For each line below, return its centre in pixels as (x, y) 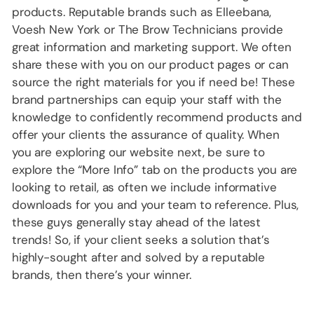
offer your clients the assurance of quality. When (146, 135)
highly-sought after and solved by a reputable (139, 258)
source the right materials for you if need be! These (154, 82)
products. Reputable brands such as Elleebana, (142, 12)
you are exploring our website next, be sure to (139, 152)
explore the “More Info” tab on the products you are (155, 170)
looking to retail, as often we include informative (144, 187)
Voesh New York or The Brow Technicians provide (148, 30)
